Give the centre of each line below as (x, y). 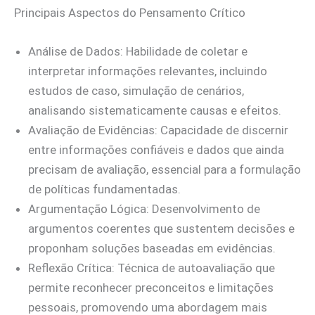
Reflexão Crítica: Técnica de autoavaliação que (152, 268)
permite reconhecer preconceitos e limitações (151, 287)
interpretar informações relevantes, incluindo (148, 71)
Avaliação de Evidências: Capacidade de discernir (158, 130)
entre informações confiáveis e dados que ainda (156, 149)
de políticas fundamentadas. (104, 189)
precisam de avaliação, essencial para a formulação (165, 169)
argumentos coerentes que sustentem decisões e (161, 228)
